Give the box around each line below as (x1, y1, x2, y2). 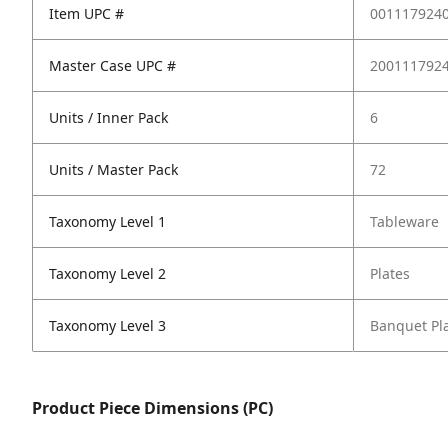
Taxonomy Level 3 (49, 316, 166, 335)
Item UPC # (49, 4, 124, 23)
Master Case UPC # (49, 56, 176, 75)
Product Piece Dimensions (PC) (32, 397, 273, 419)
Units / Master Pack (49, 160, 178, 179)
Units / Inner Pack (49, 108, 168, 127)
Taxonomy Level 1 (49, 212, 166, 231)
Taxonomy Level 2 (49, 264, 166, 283)
